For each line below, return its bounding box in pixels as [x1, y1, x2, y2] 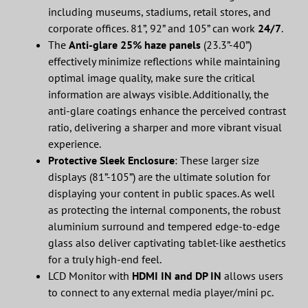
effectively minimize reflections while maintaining [47, 54, 280, 68]
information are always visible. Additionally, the [47, 87, 269, 101]
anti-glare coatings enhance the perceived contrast [47, 103, 286, 118]
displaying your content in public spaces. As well [47, 186, 275, 200]
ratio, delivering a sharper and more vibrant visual [47, 120, 282, 134]
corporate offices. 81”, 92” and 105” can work [47, 21, 258, 35]
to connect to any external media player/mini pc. [47, 285, 274, 299]
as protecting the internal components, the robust [47, 202, 280, 217]
